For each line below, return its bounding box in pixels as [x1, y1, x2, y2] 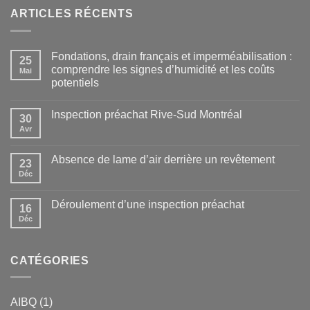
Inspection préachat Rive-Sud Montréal [51, 108, 242, 120]
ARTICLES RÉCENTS [10, 8, 134, 20]
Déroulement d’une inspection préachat [51, 198, 244, 210]
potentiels [51, 76, 99, 89]
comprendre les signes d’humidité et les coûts [51, 63, 275, 75]
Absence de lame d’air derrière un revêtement [51, 153, 275, 165]
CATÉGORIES [10, 254, 89, 266]
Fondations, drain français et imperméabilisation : [51, 50, 292, 62]
